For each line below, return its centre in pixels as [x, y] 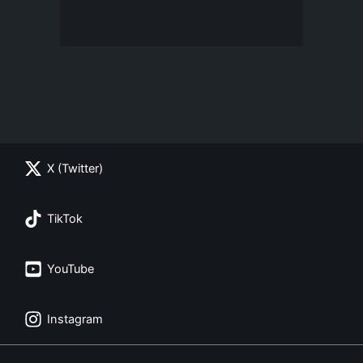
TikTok [65, 219]
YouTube [70, 269]
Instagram [75, 319]
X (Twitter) [75, 169]
